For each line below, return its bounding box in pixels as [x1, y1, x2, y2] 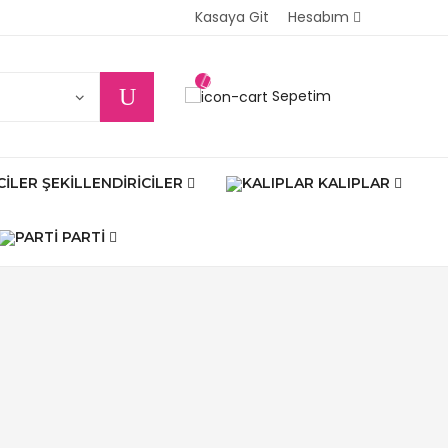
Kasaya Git [195, 7, 269, 27]
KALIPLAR [318, 174, 390, 192]
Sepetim [272, 85, 331, 106]
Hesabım [288, 7, 349, 27]
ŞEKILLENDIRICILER [42, 174, 183, 192]
